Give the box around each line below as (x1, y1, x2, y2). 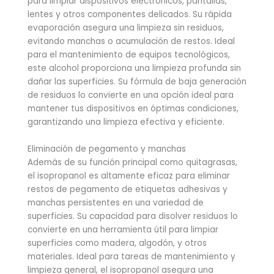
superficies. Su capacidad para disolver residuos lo (28, 210, 238, 223)
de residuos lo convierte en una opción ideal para (28, 89, 234, 102)
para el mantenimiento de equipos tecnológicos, (28, 49, 230, 61)
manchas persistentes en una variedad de (28, 197, 204, 209)
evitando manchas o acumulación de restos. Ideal (28, 35, 235, 48)
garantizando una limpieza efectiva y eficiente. (28, 116, 224, 128)
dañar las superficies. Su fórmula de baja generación (28, 76, 246, 88)
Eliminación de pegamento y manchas (28, 143, 186, 155)
